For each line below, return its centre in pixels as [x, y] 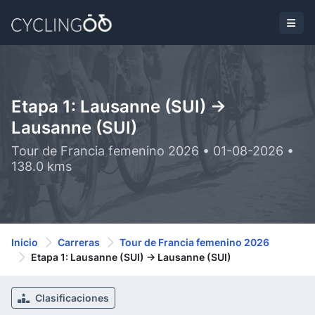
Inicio [25, 242]
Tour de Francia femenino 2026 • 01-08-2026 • [153, 151]
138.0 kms [41, 166]
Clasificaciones [71, 298]
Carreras [79, 242]
